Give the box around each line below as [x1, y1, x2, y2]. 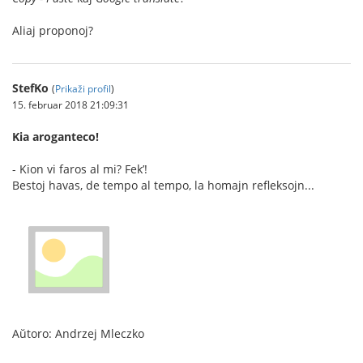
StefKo [12, 79, 49, 96]
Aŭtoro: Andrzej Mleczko [12, 326, 144, 342]
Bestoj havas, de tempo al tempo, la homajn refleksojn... [12, 177, 314, 193]
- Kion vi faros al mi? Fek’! [12, 160, 147, 177]
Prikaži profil [55, 81, 111, 95]
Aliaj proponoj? [12, 22, 93, 38]
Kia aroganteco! [12, 128, 99, 144]
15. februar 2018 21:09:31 [12, 97, 129, 111]
